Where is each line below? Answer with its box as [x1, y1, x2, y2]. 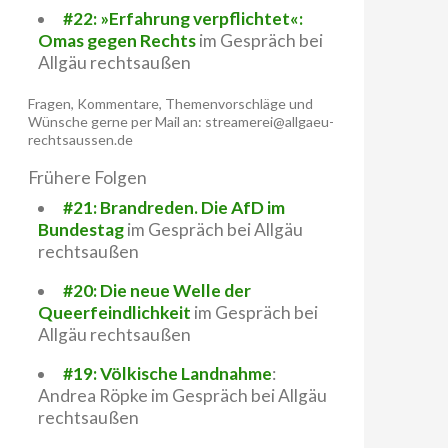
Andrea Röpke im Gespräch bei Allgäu [38, 385, 327, 406]
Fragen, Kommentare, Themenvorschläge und [28, 95, 313, 112]
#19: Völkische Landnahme [62, 363, 272, 384]
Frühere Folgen [28, 167, 147, 188]
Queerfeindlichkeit [38, 302, 191, 323]
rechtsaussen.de [28, 131, 133, 148]
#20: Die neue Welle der [62, 280, 251, 301]
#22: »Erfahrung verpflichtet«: [62, 8, 303, 29]
